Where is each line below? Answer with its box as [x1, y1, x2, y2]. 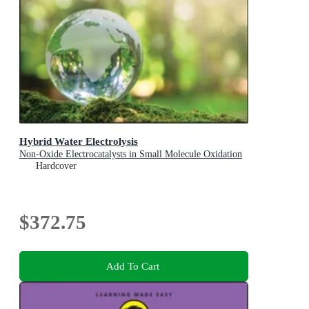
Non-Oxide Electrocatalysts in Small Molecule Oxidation [19, 148, 242, 159]
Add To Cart [106, 259, 159, 272]
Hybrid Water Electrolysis [19, 134, 138, 147]
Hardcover [36, 160, 77, 171]
